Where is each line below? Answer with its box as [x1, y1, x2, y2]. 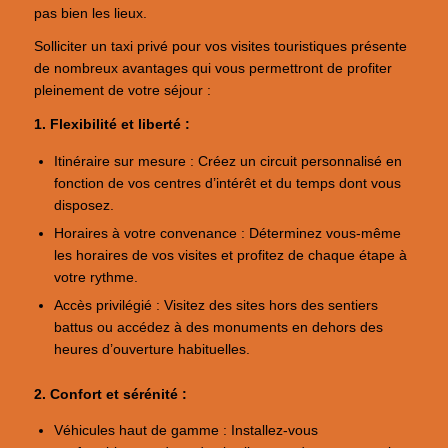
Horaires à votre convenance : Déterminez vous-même [54, 225, 402, 241]
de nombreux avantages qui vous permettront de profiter [33, 61, 392, 77]
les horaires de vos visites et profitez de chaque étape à [54, 247, 408, 263]
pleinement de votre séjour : [33, 83, 211, 99]
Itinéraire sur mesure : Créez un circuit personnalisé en [54, 153, 403, 169]
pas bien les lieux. [33, 5, 147, 21]
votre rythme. [54, 269, 139, 285]
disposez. [54, 197, 115, 213]
